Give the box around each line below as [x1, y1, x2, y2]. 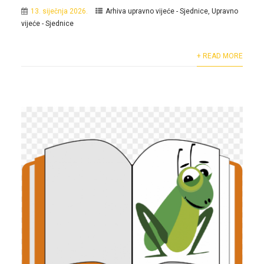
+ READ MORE [197, 52, 243, 61]
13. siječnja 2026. [30, 7, 88, 16]
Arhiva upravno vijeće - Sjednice [105, 7, 208, 16]
